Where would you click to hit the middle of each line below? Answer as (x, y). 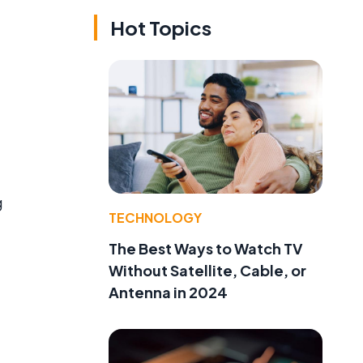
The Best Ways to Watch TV (206, 248)
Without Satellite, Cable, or (207, 270)
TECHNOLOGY (155, 217)
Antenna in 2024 (168, 292)
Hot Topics (161, 28)
